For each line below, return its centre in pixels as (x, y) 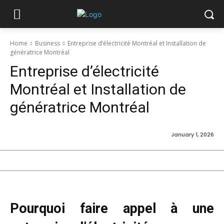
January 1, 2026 (192, 134)
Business (47, 43)
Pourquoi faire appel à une (112, 208)
